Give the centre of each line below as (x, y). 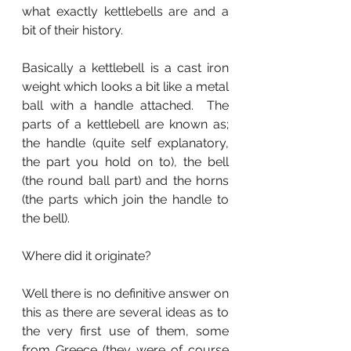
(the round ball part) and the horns (125, 181)
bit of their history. (72, 30)
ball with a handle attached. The (125, 105)
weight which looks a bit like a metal (125, 87)
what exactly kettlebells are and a (125, 11)
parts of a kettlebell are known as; (125, 124)
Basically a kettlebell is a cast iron (125, 68)
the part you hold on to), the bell (125, 162)
